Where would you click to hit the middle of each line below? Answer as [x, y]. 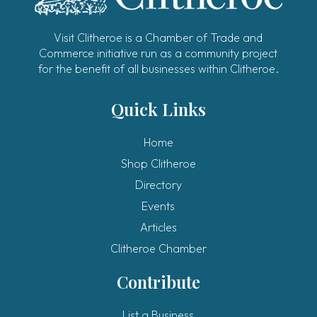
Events [158, 206]
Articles [158, 227]
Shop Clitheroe [158, 163]
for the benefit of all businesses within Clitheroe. [158, 68]
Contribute [158, 281]
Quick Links [158, 109]
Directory [158, 184]
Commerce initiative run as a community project [158, 53]
